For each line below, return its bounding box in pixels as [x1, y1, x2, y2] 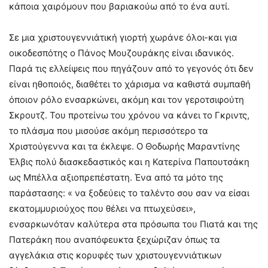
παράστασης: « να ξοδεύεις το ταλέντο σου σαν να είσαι [9, 187, 249, 199]
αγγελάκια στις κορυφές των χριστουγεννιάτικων [9, 249, 222, 261]
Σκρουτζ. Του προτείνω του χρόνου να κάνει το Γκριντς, [9, 109, 249, 121]
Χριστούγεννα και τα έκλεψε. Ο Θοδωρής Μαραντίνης [9, 140, 240, 152]
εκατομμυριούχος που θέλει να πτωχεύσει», [9, 202, 196, 214]
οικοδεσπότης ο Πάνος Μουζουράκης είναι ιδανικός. [9, 47, 234, 59]
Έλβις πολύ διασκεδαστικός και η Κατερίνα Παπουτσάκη [9, 156, 249, 167]
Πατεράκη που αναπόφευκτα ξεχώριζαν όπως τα [9, 233, 220, 245]
